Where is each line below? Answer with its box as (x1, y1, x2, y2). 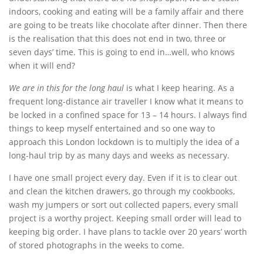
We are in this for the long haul (9, 82, 124, 93)
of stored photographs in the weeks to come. (9, 240, 184, 251)
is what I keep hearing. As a (124, 82, 234, 93)
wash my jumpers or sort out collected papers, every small (9, 199, 238, 210)
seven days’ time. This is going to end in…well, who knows (9, 46, 235, 58)
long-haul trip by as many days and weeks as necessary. (9, 150, 230, 161)
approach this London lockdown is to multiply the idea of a (9, 136, 240, 147)
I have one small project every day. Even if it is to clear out (9, 172, 237, 183)
